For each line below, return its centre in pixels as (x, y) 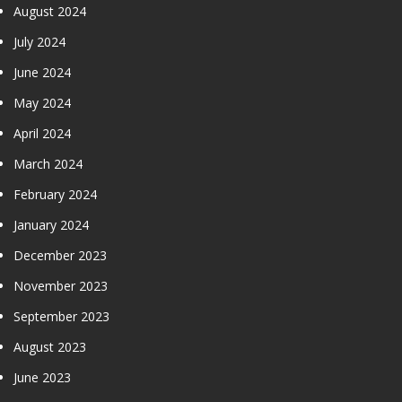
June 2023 (42, 377)
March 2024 (48, 163)
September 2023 (61, 316)
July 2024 (39, 41)
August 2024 (50, 11)
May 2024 (42, 102)
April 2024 (42, 133)
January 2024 (51, 224)
